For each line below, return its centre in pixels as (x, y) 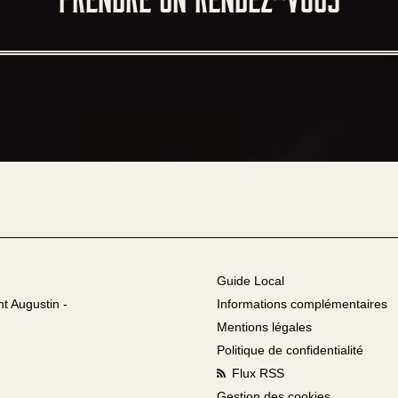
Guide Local (251, 281)
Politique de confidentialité (290, 350)
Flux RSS (256, 374)
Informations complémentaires (302, 304)
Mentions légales (264, 327)
